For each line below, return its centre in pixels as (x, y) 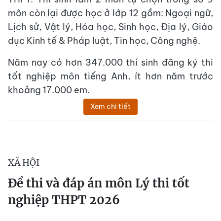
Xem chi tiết (110, 106)
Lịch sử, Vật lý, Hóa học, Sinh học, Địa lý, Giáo (110, 27)
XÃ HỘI (24, 162)
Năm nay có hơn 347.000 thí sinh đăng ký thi (110, 62)
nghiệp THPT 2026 (64, 200)
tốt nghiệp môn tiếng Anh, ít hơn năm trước (110, 76)
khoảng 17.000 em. (49, 90)
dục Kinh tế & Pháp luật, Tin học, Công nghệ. (104, 40)
